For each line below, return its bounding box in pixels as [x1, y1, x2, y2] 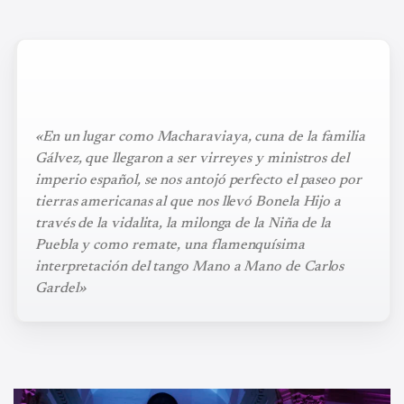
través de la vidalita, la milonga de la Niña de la [35, 216, 332, 231]
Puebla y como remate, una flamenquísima [35, 237, 305, 252]
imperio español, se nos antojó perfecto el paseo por [35, 172, 362, 188]
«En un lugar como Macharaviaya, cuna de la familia [35, 129, 366, 144]
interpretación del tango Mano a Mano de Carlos [35, 259, 344, 274]
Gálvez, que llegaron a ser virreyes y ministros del [35, 151, 349, 166]
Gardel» [35, 280, 87, 296]
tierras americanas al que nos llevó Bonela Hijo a [35, 194, 342, 209]
